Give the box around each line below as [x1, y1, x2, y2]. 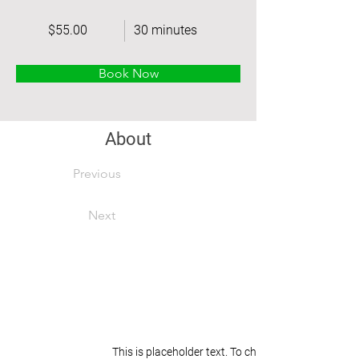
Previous [73, 166, 121, 181]
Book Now [98, 66, 159, 81]
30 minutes [134, 22, 197, 38]
